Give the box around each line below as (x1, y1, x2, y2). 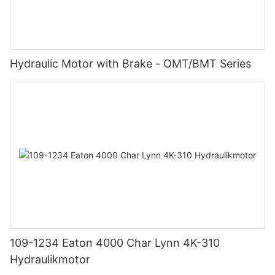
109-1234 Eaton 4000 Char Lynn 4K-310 (10, 236, 220, 249)
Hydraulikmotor (10, 252, 90, 266)
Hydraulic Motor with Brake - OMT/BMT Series (10, 57, 251, 71)
